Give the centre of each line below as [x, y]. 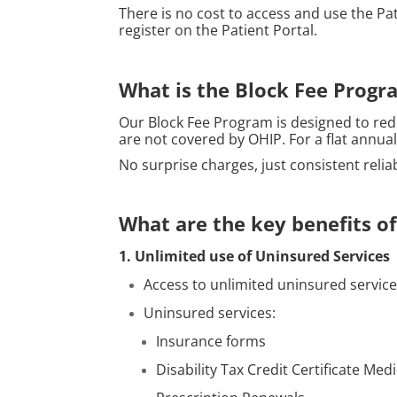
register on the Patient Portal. [218, 31]
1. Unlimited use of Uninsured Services [255, 257]
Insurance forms [211, 342]
